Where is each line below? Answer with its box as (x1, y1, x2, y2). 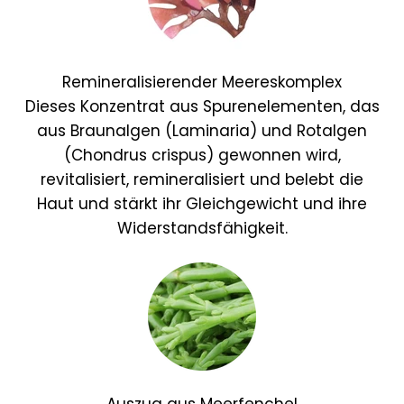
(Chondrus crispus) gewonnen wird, (63, 144, 341, 167)
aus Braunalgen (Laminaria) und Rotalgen (37, 120, 367, 142)
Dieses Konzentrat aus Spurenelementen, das (24, 96, 380, 118)
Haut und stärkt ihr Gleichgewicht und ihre (37, 193, 367, 216)
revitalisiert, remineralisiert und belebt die (41, 169, 363, 191)
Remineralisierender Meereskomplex (62, 71, 342, 94)
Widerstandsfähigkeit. (116, 217, 288, 240)
